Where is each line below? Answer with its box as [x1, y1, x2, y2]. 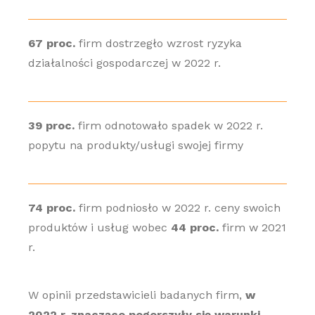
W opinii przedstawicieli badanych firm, [27, 288, 245, 302]
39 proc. [27, 119, 75, 132]
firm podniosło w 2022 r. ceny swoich [75, 201, 281, 214]
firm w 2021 [218, 221, 286, 234]
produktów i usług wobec [27, 221, 171, 234]
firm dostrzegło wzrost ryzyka [75, 37, 242, 50]
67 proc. [27, 37, 75, 50]
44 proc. [170, 221, 219, 234]
